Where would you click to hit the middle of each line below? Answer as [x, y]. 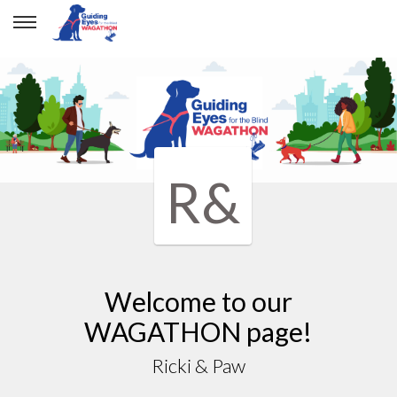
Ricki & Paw [198, 365]
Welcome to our [198, 301]
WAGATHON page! [198, 331]
